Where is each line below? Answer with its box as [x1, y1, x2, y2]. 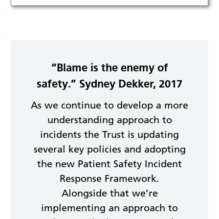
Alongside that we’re [61, 187, 158, 199]
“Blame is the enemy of [51, 61, 168, 75]
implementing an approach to [41, 202, 178, 214]
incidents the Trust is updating [40, 129, 179, 141]
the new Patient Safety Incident [37, 158, 182, 170]
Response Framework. [60, 173, 159, 185]
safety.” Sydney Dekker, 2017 [37, 77, 182, 91]
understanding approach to [47, 114, 172, 126]
